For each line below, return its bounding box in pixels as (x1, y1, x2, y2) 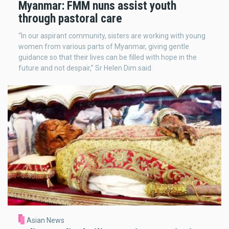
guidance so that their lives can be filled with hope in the (18, 53, 197, 61)
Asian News (26, 216, 64, 225)
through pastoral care (18, 11, 122, 26)
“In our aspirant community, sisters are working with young (18, 31, 205, 40)
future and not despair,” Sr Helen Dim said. (18, 63, 153, 72)
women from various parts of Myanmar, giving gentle (18, 42, 189, 51)
